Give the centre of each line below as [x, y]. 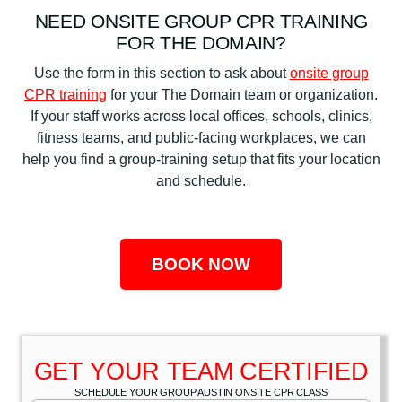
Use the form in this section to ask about [162, 73]
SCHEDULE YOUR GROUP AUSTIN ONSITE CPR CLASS [201, 392]
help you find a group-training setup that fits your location [201, 159]
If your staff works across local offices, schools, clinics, [201, 116]
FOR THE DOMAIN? [201, 42]
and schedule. [201, 180]
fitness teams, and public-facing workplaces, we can [201, 137]
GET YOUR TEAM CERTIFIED [201, 371]
